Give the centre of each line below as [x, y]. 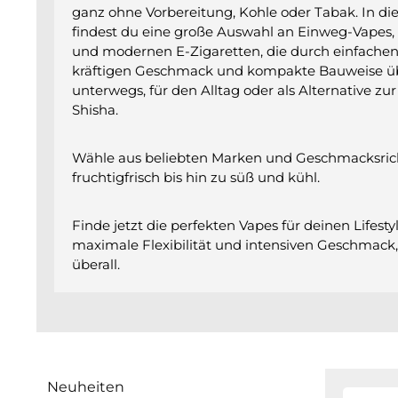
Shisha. [95, 110]
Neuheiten [86, 387]
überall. [96, 264]
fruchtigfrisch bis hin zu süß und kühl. [196, 177]
